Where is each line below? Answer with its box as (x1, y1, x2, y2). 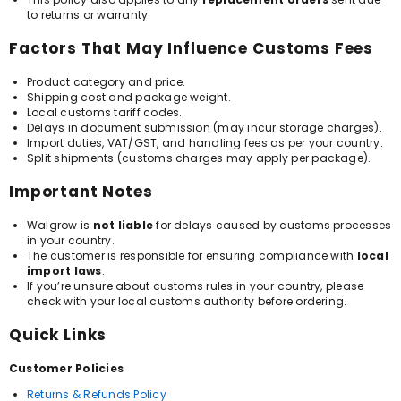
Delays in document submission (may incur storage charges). (27, 120, 382, 135)
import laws (27, 263, 102, 278)
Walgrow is (27, 218, 93, 233)
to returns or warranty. (27, 7, 151, 22)
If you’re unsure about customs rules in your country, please (27, 278, 364, 294)
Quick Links (9, 324, 107, 346)
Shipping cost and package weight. (27, 90, 231, 105)
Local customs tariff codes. (27, 105, 183, 120)
